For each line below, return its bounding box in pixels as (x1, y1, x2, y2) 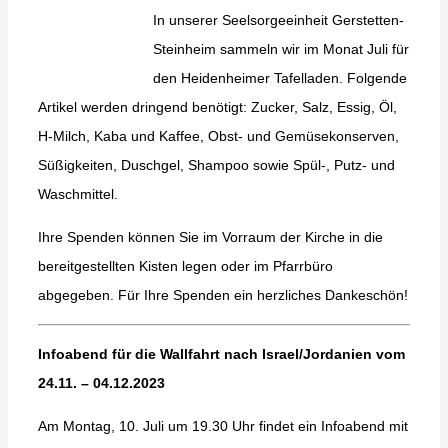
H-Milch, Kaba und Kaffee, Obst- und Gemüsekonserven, (37, 128, 399, 145)
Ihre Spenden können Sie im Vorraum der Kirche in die (37, 229, 383, 246)
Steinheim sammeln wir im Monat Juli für (152, 41, 409, 58)
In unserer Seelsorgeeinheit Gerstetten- (152, 12, 404, 29)
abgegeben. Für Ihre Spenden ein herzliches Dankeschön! (37, 287, 408, 304)
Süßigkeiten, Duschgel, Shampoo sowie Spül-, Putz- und (37, 157, 395, 174)
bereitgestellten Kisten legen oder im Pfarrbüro (37, 258, 333, 275)
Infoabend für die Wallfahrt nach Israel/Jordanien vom (37, 346, 405, 363)
